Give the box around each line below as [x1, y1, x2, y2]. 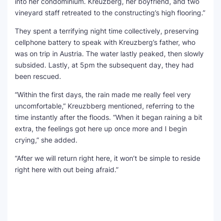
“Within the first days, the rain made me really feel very [15, 90, 191, 99]
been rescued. [15, 72, 61, 80]
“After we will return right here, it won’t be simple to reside [15, 154, 200, 162]
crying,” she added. [15, 136, 77, 144]
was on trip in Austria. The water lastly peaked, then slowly [15, 49, 204, 58]
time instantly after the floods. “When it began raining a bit [15, 113, 202, 121]
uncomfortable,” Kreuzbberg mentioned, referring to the [15, 102, 194, 110]
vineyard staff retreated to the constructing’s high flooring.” [15, 8, 205, 17]
